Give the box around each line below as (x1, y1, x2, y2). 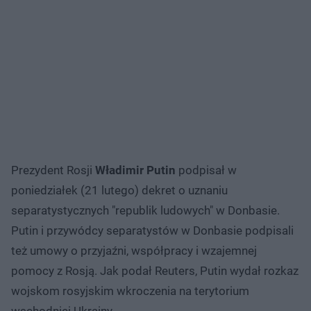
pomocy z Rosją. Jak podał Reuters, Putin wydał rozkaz (11, 263, 299, 278)
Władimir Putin (95, 162, 176, 177)
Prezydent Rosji (11, 162, 95, 177)
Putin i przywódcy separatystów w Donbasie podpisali (11, 223, 294, 237)
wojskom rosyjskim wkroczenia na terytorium (11, 283, 249, 298)
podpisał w (176, 162, 237, 177)
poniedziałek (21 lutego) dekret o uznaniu (11, 183, 228, 197)
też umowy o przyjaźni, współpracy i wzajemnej (11, 243, 257, 258)
